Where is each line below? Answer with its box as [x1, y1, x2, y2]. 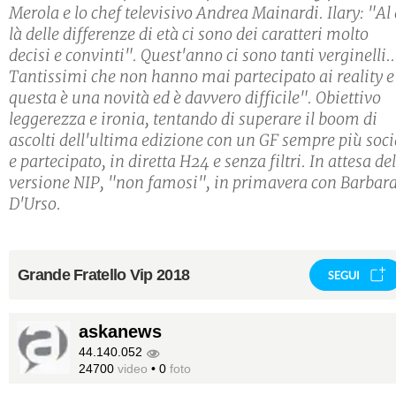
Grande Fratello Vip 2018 [18, 266, 190, 285]
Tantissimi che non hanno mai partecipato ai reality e [9, 66, 394, 88]
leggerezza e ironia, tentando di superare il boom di [9, 109, 377, 130]
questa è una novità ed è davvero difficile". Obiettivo [9, 88, 381, 109]
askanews [79, 322, 162, 342]
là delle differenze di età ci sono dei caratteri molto [9, 24, 369, 45]
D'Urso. [9, 194, 61, 215]
